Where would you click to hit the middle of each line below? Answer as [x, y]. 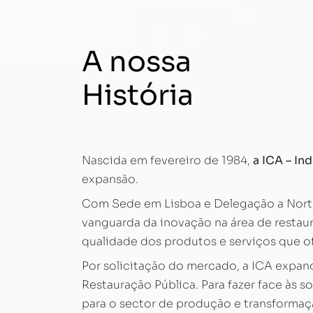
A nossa [137, 62]
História [138, 96]
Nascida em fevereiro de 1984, [166, 161]
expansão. [110, 180]
